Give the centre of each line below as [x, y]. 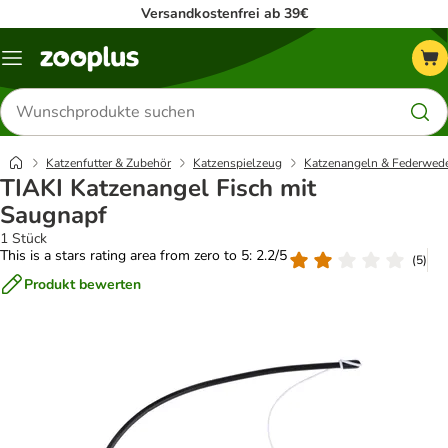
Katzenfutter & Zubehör [108, 163]
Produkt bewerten [82, 284]
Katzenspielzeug [237, 163]
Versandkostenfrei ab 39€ [224, 13]
